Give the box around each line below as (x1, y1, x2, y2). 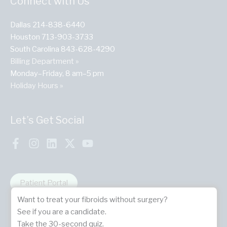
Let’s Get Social (10, 113, 84, 126)
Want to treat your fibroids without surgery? (17, 195, 168, 205)
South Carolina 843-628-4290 (10, 44, 115, 54)
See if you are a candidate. (17, 207, 106, 217)
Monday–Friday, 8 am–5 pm (10, 68, 104, 78)
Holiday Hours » (10, 81, 63, 90)
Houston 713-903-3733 (10, 32, 93, 42)
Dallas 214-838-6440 (10, 20, 85, 29)
